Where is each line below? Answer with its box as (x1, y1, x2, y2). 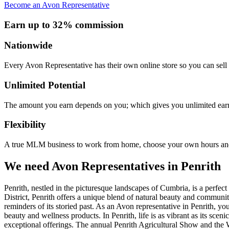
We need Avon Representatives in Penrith (4, 159, 221, 173)
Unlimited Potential (4, 79, 85, 90)
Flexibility (4, 119, 46, 130)
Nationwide (4, 40, 52, 51)
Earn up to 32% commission (4, 19, 124, 30)
